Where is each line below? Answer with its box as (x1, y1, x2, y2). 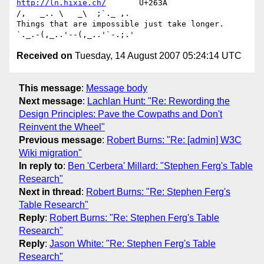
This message (19, 82, 81, 93)
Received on (16, 51, 72, 61)
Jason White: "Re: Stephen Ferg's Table (49, 238, 216, 249)
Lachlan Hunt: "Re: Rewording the (87, 95, 230, 106)
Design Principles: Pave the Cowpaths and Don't (19, 108, 222, 119)
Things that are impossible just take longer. (16, 19, 224, 29)
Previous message (19, 134, 102, 145)
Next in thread (19, 186, 81, 197)
